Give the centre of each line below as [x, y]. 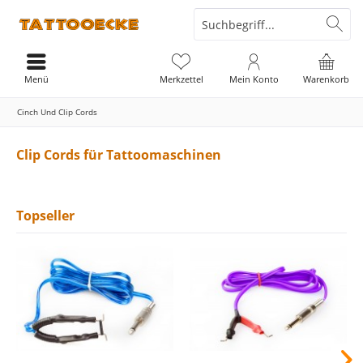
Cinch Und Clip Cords [57, 112]
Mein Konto [254, 79]
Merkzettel [181, 79]
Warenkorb [327, 79]
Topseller [45, 216]
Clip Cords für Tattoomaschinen [119, 155]
